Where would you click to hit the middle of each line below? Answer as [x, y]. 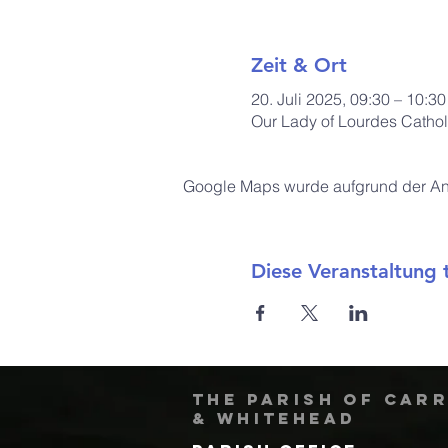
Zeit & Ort [298, 64]
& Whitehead [274, 417]
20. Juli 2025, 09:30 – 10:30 [348, 98]
